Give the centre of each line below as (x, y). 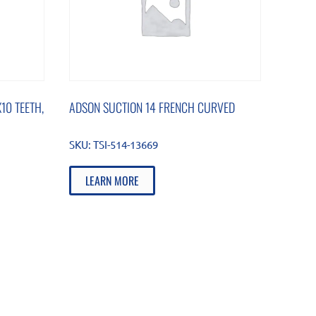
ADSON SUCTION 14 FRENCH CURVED (152, 107)
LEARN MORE (113, 180)
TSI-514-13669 (126, 144)
